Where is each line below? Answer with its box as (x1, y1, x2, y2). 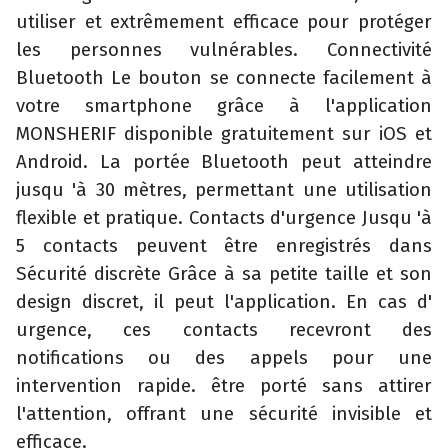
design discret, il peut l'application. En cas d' (16, 291, 432, 314)
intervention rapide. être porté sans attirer (16, 375, 432, 398)
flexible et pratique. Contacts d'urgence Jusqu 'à (16, 207, 432, 230)
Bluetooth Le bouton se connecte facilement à (16, 67, 432, 90)
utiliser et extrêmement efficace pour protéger (16, 11, 432, 34)
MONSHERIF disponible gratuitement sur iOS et (16, 123, 432, 146)
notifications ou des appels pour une (16, 347, 432, 370)
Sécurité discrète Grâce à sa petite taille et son (16, 263, 432, 286)
